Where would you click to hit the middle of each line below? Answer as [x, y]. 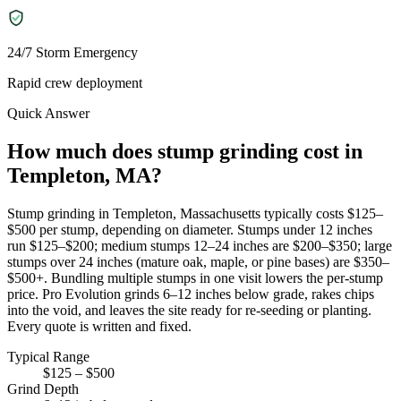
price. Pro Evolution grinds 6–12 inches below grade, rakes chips [191, 294]
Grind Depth [43, 388]
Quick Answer [48, 113]
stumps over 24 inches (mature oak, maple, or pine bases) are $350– [198, 261]
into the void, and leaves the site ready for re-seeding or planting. [189, 310]
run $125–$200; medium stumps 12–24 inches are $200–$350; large [200, 245]
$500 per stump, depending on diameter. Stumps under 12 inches [190, 229]
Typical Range [48, 356]
